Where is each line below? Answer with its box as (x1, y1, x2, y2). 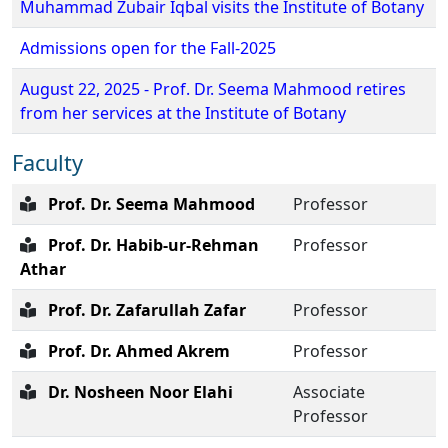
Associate (293, 380, 365, 403)
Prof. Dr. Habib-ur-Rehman (48, 233, 259, 256)
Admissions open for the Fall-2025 (20, 36, 276, 59)
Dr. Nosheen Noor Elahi (48, 380, 233, 403)
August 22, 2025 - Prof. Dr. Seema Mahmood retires (20, 77, 406, 100)
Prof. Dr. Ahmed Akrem (48, 339, 230, 362)
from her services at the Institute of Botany (20, 101, 346, 124)
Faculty (12, 147, 83, 177)
